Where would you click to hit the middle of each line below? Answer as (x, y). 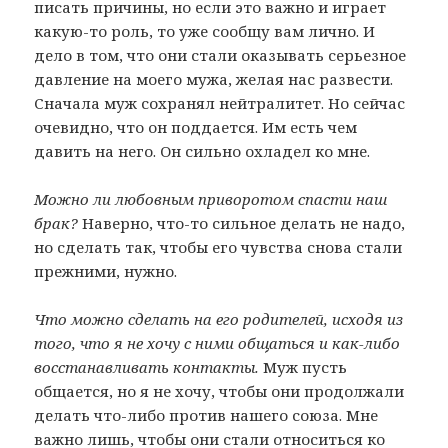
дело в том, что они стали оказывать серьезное (220, 55)
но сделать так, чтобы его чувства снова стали (218, 247)
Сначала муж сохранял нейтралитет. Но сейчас (220, 103)
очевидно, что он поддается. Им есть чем (196, 127)
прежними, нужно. (106, 271)
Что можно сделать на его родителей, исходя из (219, 319)
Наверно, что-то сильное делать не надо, (242, 223)
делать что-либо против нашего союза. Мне (206, 415)
